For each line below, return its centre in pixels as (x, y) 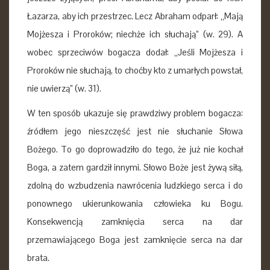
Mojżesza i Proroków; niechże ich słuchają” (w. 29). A (135, 34)
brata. (38, 257)
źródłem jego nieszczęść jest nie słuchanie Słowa (135, 131)
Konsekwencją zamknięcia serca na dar (135, 221)
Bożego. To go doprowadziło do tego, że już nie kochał (135, 149)
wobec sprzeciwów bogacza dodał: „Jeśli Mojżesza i (135, 52)
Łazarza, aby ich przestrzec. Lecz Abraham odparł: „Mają (135, 16)
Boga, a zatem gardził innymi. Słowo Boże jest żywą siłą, (135, 167)
